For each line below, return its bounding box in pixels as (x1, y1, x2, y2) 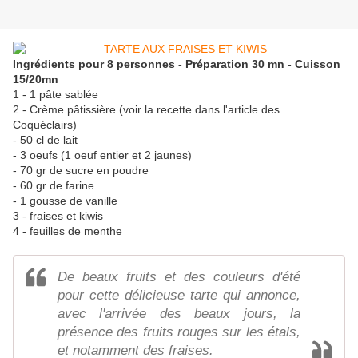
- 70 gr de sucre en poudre (13, 164, 149, 177)
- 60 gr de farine (13, 179, 94, 193)
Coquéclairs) (13, 118, 77, 132)
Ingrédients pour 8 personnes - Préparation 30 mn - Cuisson (13, 58, 340, 71)
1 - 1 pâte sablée (13, 88, 98, 101)
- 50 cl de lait (13, 133, 78, 147)
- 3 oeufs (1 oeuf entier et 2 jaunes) (13, 149, 192, 162)
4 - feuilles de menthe (13, 225, 122, 238)
